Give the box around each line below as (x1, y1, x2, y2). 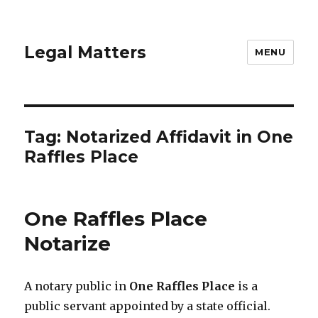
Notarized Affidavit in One (66, 127, 294, 147)
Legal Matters (24, 42, 147, 62)
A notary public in (24, 279, 130, 293)
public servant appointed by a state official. (24, 299, 271, 313)
